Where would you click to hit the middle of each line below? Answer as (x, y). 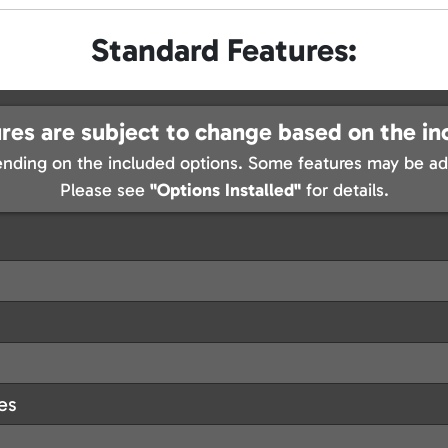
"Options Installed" (225, 190)
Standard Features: (224, 50)
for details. (344, 190)
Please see (104, 190)
